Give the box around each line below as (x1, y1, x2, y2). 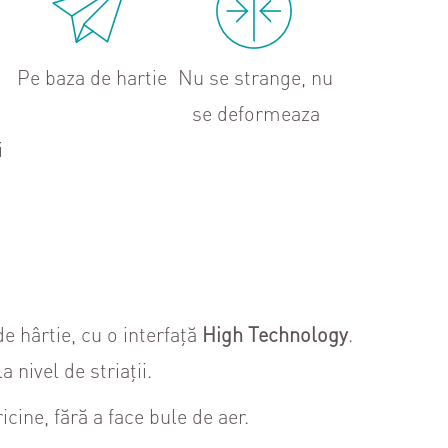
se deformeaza (191, 100, 320, 126)
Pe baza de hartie (16, 64, 167, 90)
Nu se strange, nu (178, 64, 334, 90)
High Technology (202, 321, 348, 347)
